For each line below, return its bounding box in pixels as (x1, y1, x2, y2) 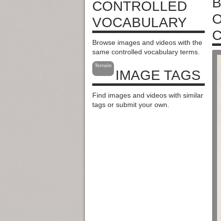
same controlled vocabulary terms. (92, 47, 200, 56)
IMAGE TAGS (115, 67, 201, 83)
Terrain (95, 63, 111, 69)
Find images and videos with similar (92, 91, 203, 99)
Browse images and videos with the (92, 38, 202, 46)
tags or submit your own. (92, 100, 169, 109)
